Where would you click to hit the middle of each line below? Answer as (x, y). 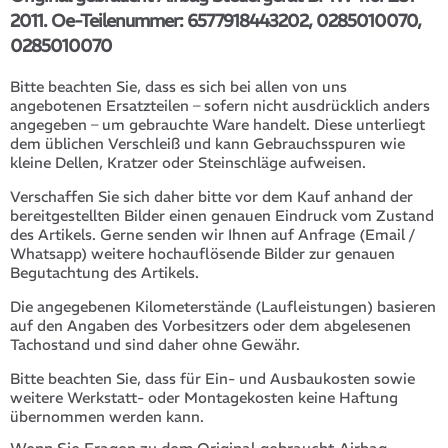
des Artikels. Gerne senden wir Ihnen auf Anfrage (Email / (212, 235)
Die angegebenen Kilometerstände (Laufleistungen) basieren (223, 307)
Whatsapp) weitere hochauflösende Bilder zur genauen (202, 254)
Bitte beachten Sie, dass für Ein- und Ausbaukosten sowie (212, 379)
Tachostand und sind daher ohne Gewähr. (155, 345)
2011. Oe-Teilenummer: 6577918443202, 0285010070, (215, 21)
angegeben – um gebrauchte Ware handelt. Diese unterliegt (217, 125)
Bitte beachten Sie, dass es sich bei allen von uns (178, 87)
